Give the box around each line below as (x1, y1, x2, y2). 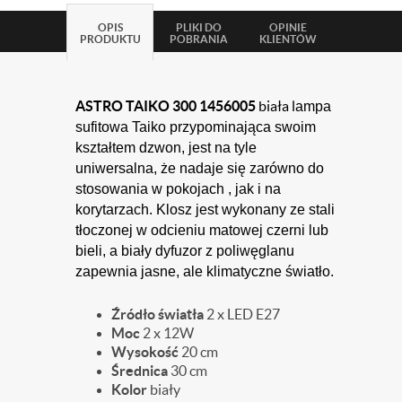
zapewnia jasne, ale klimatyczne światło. (75, 263, 334, 279)
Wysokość (111, 343, 181, 360)
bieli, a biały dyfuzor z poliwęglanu (75, 242, 294, 258)
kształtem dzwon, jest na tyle (75, 139, 257, 155)
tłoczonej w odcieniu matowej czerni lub (75, 222, 328, 238)
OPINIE (268, 21, 307, 33)
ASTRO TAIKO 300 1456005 (75, 97, 256, 114)
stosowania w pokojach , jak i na (75, 180, 281, 197)
